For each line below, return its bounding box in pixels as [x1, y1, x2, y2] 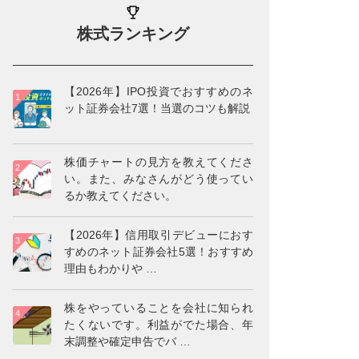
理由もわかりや [64, 261, 143, 275]
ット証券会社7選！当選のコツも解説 [64, 101, 250, 115]
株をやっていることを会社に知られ [64, 301, 253, 314]
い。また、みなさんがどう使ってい [64, 171, 253, 185]
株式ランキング [77, 24, 189, 42]
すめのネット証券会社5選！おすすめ [64, 244, 253, 258]
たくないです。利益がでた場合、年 [64, 317, 253, 331]
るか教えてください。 [64, 188, 176, 202]
